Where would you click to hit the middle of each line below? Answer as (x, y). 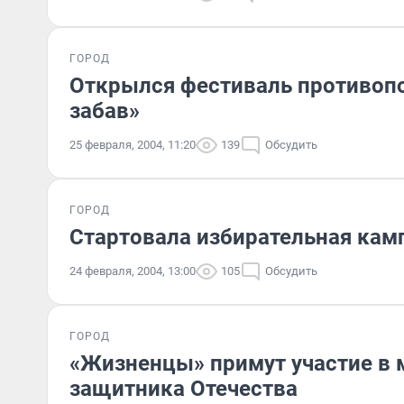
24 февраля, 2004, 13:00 (133, 271)
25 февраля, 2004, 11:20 (133, 145)
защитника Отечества (184, 389)
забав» (105, 111)
